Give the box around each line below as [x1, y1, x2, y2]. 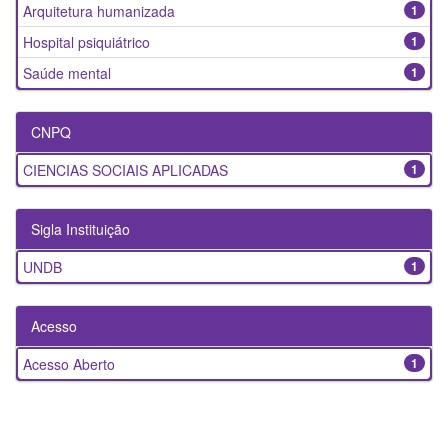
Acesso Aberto [23, 354, 115, 375]
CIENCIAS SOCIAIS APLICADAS [23, 160, 228, 181]
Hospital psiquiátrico [23, 32, 150, 53]
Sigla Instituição [31, 219, 130, 240]
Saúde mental [23, 63, 111, 84]
